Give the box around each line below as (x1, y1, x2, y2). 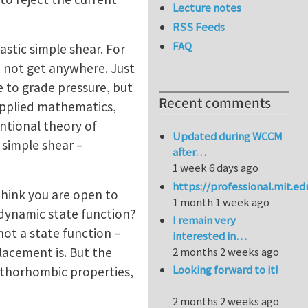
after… (173, 144, 207, 160)
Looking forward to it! (173, 262, 279, 278)
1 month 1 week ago (173, 194, 270, 210)
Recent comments (159, 93, 271, 114)
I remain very (173, 212, 236, 228)
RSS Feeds (173, 19, 225, 35)
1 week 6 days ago (173, 160, 259, 176)
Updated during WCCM (173, 129, 283, 144)
